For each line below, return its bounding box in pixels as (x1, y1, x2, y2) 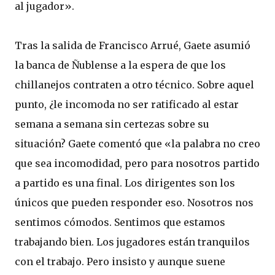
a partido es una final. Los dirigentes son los (15, 176, 235, 189)
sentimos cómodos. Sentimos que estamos (15, 215, 225, 228)
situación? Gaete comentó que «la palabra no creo (15, 137, 260, 150)
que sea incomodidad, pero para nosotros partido (15, 157, 260, 169)
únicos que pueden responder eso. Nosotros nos (15, 196, 254, 209)
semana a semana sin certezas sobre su (15, 117, 209, 130)
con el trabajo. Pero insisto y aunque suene (15, 255, 225, 268)
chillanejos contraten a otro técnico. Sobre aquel (15, 78, 254, 91)
